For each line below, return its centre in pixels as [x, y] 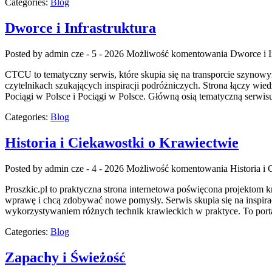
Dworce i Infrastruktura [80, 28]
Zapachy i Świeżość [65, 257]
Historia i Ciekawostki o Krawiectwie [122, 143]
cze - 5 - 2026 [97, 54]
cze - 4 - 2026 [97, 168]
